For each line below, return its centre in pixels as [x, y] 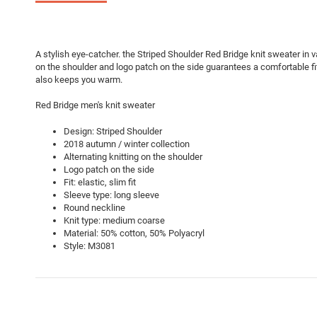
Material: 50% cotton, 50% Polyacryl [134, 233]
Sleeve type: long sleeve [111, 195]
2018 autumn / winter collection [127, 144]
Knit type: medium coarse [114, 220]
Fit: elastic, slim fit [100, 182]
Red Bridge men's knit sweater [95, 105]
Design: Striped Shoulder [113, 131]
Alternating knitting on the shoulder [133, 156]
